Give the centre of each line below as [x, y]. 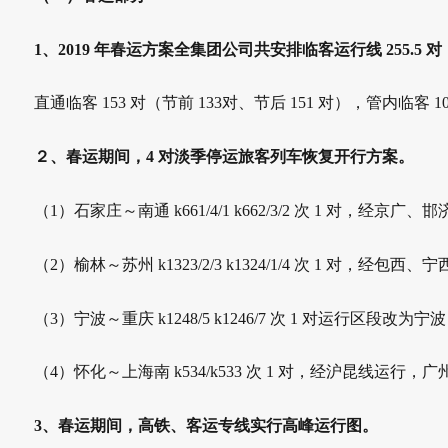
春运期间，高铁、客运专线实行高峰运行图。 [218, 426]
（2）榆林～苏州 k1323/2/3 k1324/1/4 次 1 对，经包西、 [228, 264]
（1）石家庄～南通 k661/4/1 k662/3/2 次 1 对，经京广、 [228, 211]
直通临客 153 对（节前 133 [128, 103]
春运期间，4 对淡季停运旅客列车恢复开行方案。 [240, 157]
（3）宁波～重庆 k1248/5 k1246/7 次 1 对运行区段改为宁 [232, 318]
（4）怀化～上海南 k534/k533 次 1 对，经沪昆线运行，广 [236, 372]
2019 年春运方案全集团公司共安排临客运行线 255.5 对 [250, 49]
